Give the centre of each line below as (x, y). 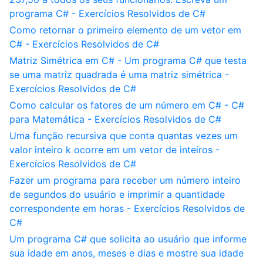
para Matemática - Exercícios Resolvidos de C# (115, 119)
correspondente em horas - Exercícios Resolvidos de (127, 208)
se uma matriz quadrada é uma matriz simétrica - (119, 75)
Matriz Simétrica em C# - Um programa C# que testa (128, 60)
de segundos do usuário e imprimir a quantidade (117, 194)
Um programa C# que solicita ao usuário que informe (128, 239)
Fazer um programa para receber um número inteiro (125, 180)
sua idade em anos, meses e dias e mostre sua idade (127, 253)
